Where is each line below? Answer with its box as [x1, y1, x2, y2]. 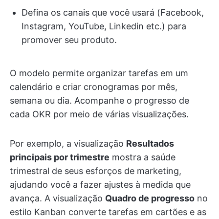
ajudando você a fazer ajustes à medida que [10, 179, 191, 190]
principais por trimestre [10, 152, 109, 163]
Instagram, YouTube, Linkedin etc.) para [22, 21, 186, 32]
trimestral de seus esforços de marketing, [10, 166, 181, 176]
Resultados [126, 138, 174, 149]
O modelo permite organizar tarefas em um [10, 68, 188, 79]
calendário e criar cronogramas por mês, [10, 82, 177, 92]
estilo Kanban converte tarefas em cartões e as [10, 207, 206, 218]
